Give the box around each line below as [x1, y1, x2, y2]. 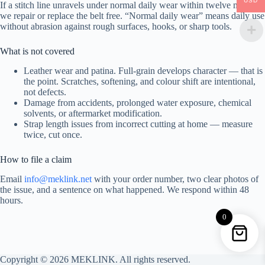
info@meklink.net [24, 173, 92, 184]
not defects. [24, 87, 66, 98]
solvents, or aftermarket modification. [24, 108, 162, 119]
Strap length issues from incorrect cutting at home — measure [24, 119, 253, 130]
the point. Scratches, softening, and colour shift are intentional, [24, 76, 256, 87]
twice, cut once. [24, 130, 82, 140]
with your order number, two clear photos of [92, 173, 258, 184]
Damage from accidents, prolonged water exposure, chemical [24, 98, 251, 108]
